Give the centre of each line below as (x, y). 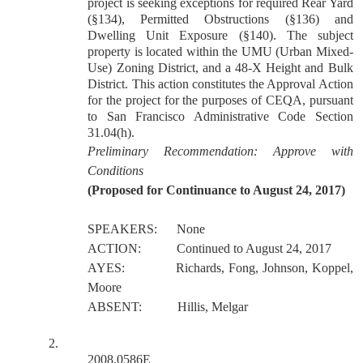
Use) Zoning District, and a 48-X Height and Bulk (220, 68)
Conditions (116, 171)
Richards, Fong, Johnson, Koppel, (265, 268)
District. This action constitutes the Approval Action (220, 84)
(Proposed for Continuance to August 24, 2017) (217, 190)
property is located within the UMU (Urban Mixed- (220, 51)
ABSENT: (115, 307)
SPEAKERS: (123, 229)
